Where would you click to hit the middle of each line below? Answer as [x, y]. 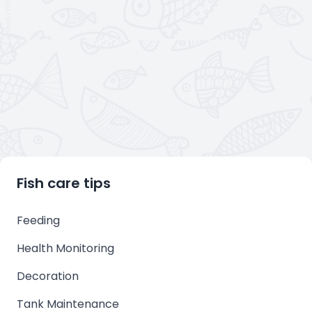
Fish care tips [64, 183]
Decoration [48, 276]
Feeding [38, 220]
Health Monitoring [65, 248]
